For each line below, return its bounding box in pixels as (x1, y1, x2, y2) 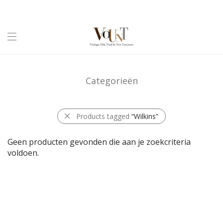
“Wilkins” (131, 111, 158, 121)
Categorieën (85, 74, 138, 87)
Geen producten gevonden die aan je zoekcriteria (7, 136, 191, 147)
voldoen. (7, 147, 39, 158)
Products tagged (76, 111, 131, 121)
